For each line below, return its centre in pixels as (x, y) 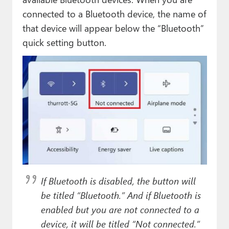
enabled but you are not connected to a (120, 209)
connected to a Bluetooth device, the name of (114, 13)
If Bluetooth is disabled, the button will (118, 180)
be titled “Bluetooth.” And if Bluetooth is (121, 195)
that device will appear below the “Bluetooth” (113, 28)
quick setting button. (64, 42)
